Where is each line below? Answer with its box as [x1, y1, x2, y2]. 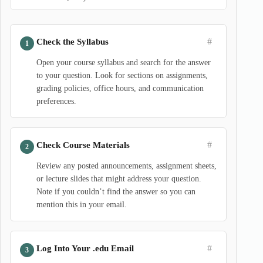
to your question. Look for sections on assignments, [36, 71, 208, 80]
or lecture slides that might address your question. [36, 174, 201, 183]
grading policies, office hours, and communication [36, 84, 204, 93]
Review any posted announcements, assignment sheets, [36, 161, 217, 170]
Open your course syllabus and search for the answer [36, 58, 211, 67]
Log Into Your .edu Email [36, 243, 134, 253]
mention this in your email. [36, 200, 127, 209]
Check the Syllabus [36, 36, 109, 46]
